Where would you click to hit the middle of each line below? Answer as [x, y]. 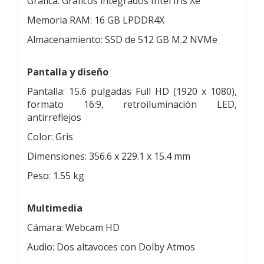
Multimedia [55, 208]
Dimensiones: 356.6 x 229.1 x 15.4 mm [109, 156]
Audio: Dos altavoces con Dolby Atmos [111, 247]
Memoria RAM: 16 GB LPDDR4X [96, 20]
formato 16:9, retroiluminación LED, [132, 104]
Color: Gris [50, 136]
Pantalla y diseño [68, 72]
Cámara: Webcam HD [73, 227]
